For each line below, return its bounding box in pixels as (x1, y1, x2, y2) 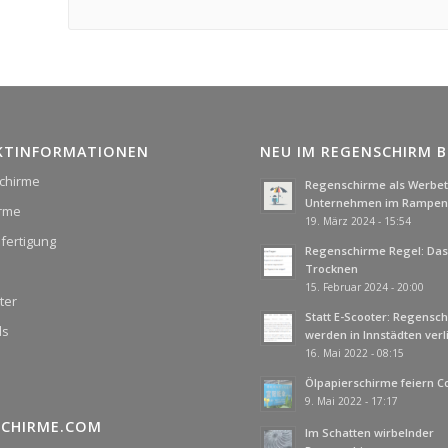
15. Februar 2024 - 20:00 (305, 279, 425, 294)
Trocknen (305, 260, 359, 276)
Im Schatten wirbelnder (305, 424, 435, 440)
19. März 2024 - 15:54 (305, 213, 412, 228)
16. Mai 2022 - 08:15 (305, 345, 405, 360)
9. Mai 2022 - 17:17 (305, 393, 399, 408)
